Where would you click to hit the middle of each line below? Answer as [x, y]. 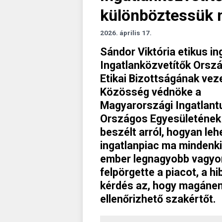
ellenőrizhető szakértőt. [158, 199]
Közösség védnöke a [151, 92]
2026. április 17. [126, 32]
